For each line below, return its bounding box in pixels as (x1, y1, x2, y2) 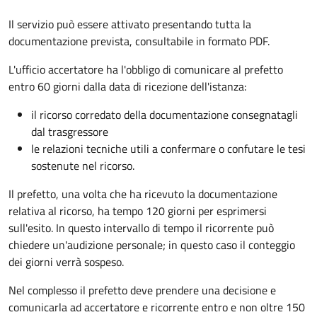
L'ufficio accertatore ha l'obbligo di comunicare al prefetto (8, 60, 283, 78)
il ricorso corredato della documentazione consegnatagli (31, 105, 298, 123)
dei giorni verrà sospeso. (8, 253, 124, 270)
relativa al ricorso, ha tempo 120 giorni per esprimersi (8, 202, 267, 219)
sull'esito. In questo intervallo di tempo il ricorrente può (8, 219, 274, 236)
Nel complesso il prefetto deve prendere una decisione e (8, 281, 276, 299)
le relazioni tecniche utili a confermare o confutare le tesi (31, 139, 306, 157)
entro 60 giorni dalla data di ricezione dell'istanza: (8, 77, 246, 95)
